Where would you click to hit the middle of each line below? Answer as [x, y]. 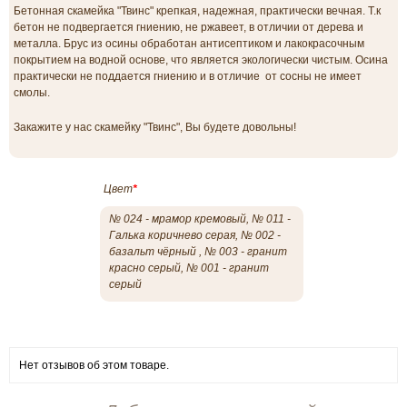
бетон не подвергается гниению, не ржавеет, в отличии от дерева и [189, 27]
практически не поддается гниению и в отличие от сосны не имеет [188, 76]
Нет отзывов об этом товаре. [94, 365]
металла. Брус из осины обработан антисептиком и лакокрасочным [189, 44]
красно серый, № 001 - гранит [189, 268]
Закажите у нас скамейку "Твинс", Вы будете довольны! [156, 127]
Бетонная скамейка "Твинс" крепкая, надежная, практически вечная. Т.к [197, 11]
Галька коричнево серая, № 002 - [195, 235]
